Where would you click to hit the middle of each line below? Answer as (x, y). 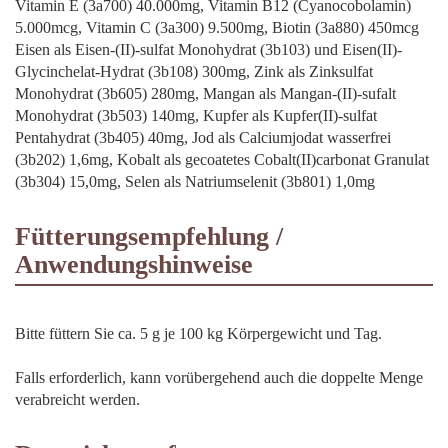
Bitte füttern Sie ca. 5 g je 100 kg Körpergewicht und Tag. (198, 333)
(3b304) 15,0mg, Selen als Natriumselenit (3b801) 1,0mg (195, 181)
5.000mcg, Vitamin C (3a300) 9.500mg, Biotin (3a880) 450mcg (217, 27)
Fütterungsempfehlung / (149, 236)
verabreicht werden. (77, 399)
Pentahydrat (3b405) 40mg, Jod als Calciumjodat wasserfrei (203, 137)
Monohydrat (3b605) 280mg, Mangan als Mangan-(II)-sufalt (205, 93)
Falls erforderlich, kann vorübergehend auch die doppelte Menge (219, 377)
